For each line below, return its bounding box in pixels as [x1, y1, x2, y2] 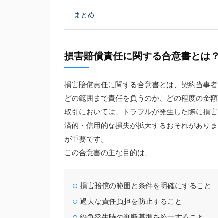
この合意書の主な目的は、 [64, 148, 152, 158]
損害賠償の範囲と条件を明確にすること [80, 182, 212, 191]
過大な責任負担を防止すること [80, 197, 182, 206]
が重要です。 [64, 135, 108, 144]
